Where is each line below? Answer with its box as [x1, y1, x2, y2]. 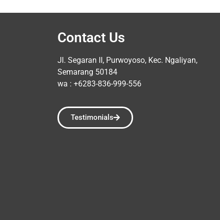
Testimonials [71, 112, 113, 122]
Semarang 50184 [57, 67, 117, 77]
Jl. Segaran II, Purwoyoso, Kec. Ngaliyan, [57, 55, 197, 65]
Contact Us [57, 29, 125, 46]
